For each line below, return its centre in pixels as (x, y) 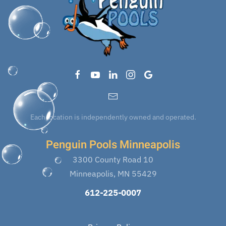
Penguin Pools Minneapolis (113, 145)
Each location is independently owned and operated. (113, 117)
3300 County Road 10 (113, 160)
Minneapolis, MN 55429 (113, 174)
